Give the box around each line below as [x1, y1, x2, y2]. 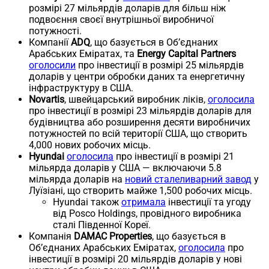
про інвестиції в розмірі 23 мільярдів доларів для [29, 104, 252, 116]
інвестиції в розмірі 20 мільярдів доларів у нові [29, 253, 242, 265]
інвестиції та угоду [166, 196, 251, 208]
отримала [121, 196, 166, 208]
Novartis [29, 93, 64, 105]
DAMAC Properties [74, 230, 152, 242]
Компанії [29, 36, 71, 48]
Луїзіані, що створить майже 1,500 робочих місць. [29, 184, 252, 196]
